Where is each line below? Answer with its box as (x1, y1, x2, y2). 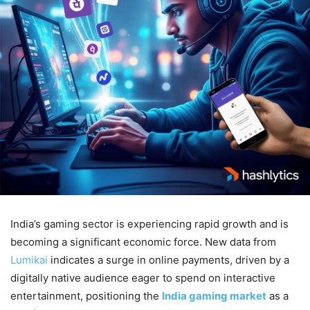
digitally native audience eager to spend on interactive (10, 271, 275, 284)
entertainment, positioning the (10, 289, 162, 302)
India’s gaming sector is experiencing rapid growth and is (10, 217, 289, 230)
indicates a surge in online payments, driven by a (48, 253, 289, 266)
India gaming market (162, 289, 266, 302)
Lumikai (10, 253, 48, 266)
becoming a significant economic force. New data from (10, 235, 276, 248)
